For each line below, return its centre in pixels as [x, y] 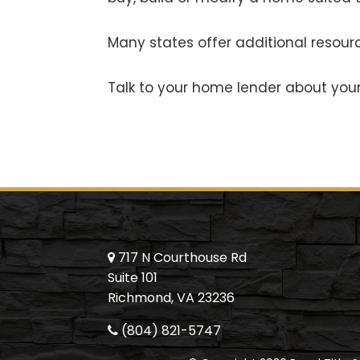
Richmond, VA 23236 [172, 298]
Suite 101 [133, 278]
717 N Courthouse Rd [183, 258]
